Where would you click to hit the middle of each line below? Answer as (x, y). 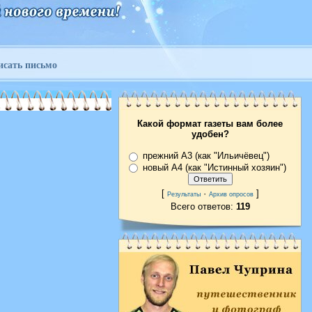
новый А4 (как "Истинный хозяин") (214, 167)
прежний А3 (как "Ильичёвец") (206, 156)
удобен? (210, 134)
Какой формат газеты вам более (210, 124)
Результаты (184, 195)
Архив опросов (231, 195)
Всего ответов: (203, 207)
